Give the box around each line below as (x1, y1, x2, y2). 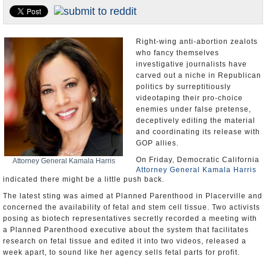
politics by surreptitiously (136, 83, 231, 91)
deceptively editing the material (136, 116, 255, 125)
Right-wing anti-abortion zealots (136, 37, 258, 46)
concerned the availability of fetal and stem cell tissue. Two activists (3, 203, 260, 211)
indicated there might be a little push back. (3, 175, 164, 183)
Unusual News (9, 34, 58, 43)
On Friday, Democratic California (136, 156, 259, 164)
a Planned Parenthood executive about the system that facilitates (3, 226, 249, 234)
